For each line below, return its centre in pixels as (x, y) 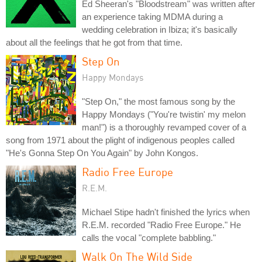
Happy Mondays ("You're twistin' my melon (164, 114)
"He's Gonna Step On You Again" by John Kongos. (102, 153)
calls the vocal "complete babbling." (149, 237)
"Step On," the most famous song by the (158, 101)
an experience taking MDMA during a (152, 16)
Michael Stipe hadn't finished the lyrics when (166, 212)
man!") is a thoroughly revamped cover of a (164, 127)
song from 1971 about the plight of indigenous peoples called (120, 140)
